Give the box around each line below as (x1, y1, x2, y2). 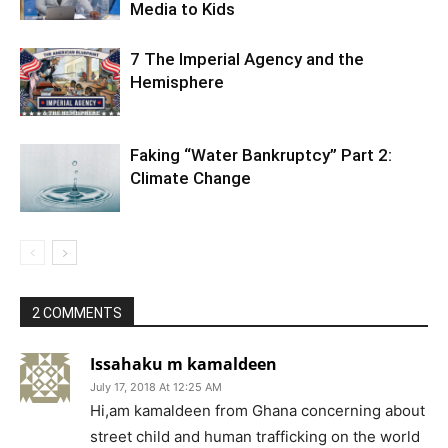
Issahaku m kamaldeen (90, 352, 277, 375)
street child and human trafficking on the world (90, 426, 420, 446)
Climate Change (130, 167, 251, 188)
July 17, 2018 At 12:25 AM (90, 379, 222, 394)
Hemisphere (130, 71, 224, 92)
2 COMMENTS (32, 304, 122, 321)
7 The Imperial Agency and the (130, 48, 364, 69)
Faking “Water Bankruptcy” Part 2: (130, 144, 392, 165)
